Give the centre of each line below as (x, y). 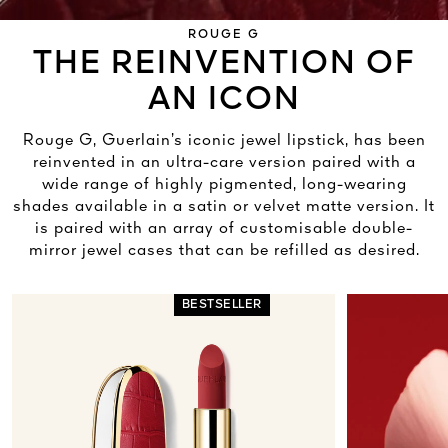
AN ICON (224, 100)
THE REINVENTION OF (224, 64)
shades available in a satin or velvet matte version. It (224, 207)
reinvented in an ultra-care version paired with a (224, 163)
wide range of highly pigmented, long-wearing (224, 185)
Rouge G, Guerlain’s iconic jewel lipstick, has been (224, 141)
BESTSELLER (221, 305)
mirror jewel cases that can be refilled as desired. (224, 251)
